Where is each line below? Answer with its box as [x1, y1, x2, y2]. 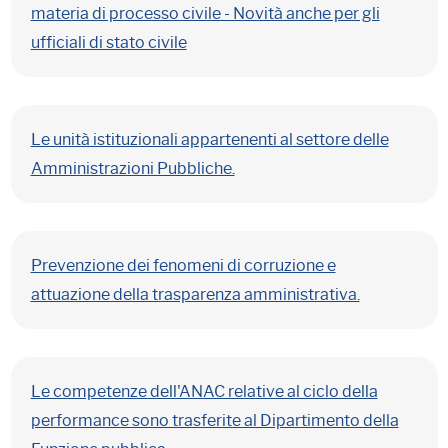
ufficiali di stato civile [30, 33, 187, 52]
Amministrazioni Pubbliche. [30, 159, 235, 178]
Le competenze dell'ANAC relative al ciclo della [30, 382, 378, 401]
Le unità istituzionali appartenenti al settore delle [30, 130, 389, 149]
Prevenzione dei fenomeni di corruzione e [30, 256, 336, 275]
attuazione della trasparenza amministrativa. [30, 285, 360, 304]
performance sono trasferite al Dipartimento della [30, 411, 399, 430]
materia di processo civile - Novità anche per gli [30, 4, 380, 23]
